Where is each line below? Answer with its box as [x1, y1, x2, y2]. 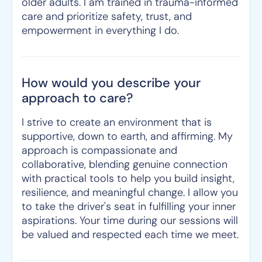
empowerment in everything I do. [22, 23, 179, 37]
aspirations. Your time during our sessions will [22, 213, 238, 227]
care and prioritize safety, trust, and [22, 9, 192, 23]
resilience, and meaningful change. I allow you [22, 185, 238, 199]
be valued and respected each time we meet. [22, 227, 239, 242]
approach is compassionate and [22, 143, 177, 157]
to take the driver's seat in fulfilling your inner [22, 199, 236, 213]
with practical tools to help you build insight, [22, 171, 235, 185]
